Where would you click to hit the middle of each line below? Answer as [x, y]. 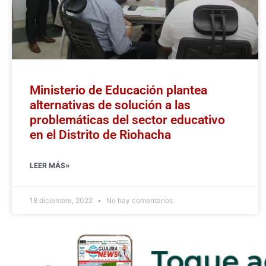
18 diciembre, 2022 [62, 201]
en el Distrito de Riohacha [100, 135]
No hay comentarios [139, 201]
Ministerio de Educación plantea [118, 91]
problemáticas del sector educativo [127, 120]
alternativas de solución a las [110, 105]
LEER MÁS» [50, 166]
